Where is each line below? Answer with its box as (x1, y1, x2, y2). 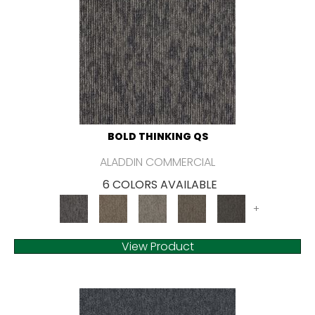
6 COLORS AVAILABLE (102, 176, 217, 193)
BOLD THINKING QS (107, 129, 208, 144)
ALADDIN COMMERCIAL (100, 154, 215, 171)
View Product (121, 238, 194, 255)
